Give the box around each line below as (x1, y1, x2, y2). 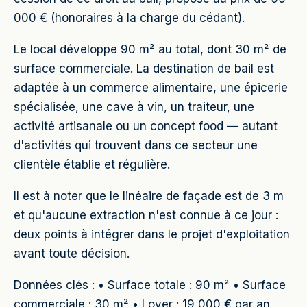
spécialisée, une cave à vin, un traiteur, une (14, 100, 254, 114)
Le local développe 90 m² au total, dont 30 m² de (14, 42, 286, 56)
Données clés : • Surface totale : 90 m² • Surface (14, 278, 286, 292)
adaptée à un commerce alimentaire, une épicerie (14, 81, 288, 95)
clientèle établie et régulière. (14, 158, 170, 171)
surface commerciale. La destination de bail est (14, 62, 274, 75)
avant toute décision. (14, 247, 130, 260)
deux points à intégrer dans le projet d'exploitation (14, 228, 290, 241)
